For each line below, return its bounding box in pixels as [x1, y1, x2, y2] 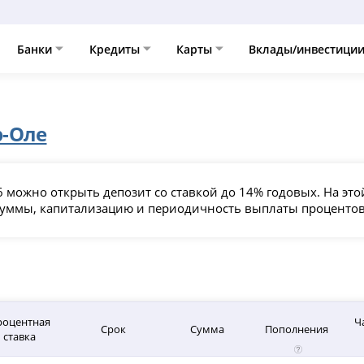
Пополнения [265, 321, 329, 336]
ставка [2, 328, 36, 344]
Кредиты [89, 41, 143, 57]
